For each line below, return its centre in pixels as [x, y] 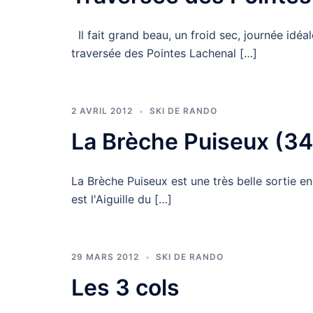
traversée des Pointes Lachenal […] [164, 53]
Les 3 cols [125, 287]
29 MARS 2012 [105, 257]
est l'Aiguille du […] [122, 199]
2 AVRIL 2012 [102, 111]
